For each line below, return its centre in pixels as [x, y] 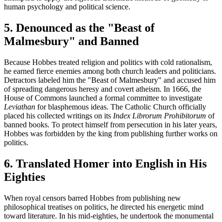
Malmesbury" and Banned [71, 41]
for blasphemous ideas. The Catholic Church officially [121, 107]
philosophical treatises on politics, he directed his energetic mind [104, 207]
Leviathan [20, 107]
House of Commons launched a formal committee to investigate [103, 98]
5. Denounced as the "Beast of [79, 28]
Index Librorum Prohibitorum [160, 115]
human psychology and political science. [67, 7]
